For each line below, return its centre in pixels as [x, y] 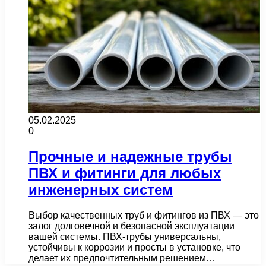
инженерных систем [101, 189]
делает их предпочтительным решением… [122, 258]
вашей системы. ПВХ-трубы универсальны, [125, 236]
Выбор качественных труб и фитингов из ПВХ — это [144, 215]
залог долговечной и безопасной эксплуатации [132, 226]
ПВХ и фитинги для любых [125, 173]
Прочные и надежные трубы [130, 156]
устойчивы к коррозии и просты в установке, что [134, 247]
